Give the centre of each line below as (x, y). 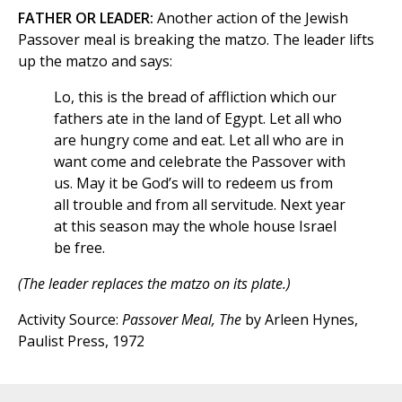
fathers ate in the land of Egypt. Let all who (198, 119)
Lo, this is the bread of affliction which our (195, 97)
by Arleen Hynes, (300, 320)
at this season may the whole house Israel (195, 227)
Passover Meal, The (182, 320)
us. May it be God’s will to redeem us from (193, 184)
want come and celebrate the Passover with (200, 162)
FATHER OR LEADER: (86, 18)
